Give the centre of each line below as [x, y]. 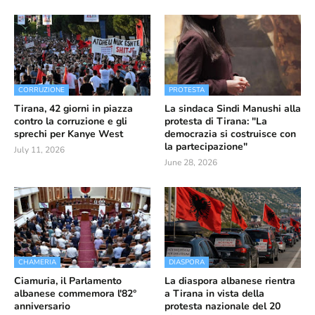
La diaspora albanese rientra [230, 281]
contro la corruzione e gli [71, 121]
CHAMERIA [37, 262]
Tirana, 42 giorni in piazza [73, 109]
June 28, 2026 [191, 162]
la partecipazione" [206, 147]
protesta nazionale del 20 [223, 306]
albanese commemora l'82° [75, 294]
